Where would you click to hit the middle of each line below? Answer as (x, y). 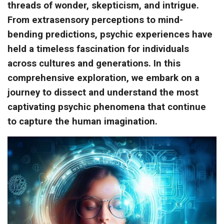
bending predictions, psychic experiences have (110, 35)
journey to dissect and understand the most (103, 93)
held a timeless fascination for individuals (98, 49)
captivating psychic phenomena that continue (107, 107)
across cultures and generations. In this (94, 64)
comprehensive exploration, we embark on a (103, 78)
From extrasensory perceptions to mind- (95, 20)
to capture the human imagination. (82, 122)
